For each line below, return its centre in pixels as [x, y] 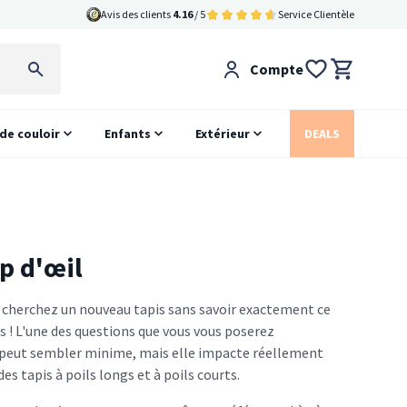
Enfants [128, 134]
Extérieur [223, 134]
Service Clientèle [316, 14]
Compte [276, 69]
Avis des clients [137, 14]
